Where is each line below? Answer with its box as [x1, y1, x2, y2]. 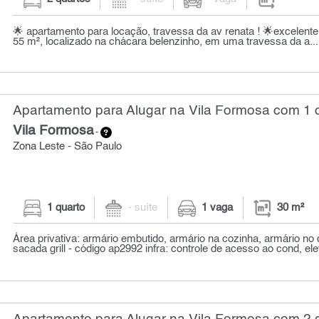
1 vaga [202, 202, 234, 213]
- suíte [128, 202, 158, 213]
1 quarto [46, 202, 85, 213]
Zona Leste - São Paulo [13, 142, 122, 152]
